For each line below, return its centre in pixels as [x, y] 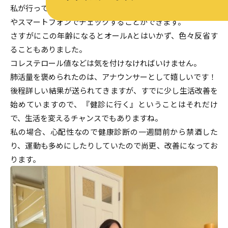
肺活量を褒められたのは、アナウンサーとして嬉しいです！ [113, 77]
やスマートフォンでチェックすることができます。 [98, 22]
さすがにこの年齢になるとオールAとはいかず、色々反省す [114, 35]
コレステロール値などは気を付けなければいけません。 [106, 63]
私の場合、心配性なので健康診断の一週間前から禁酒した [114, 132]
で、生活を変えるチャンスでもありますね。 [86, 118]
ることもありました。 [48, 49]
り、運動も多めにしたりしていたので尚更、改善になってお [114, 145]
